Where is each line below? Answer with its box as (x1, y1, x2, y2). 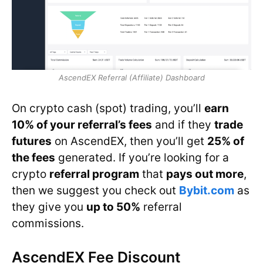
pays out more (166, 167, 244, 181)
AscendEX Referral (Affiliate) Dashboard (58, 73, 205, 83)
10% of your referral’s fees (12, 117, 152, 131)
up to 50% (86, 200, 140, 214)
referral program (49, 167, 139, 181)
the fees (12, 150, 55, 164)
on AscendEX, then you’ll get (52, 134, 207, 148)
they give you (12, 200, 86, 214)
